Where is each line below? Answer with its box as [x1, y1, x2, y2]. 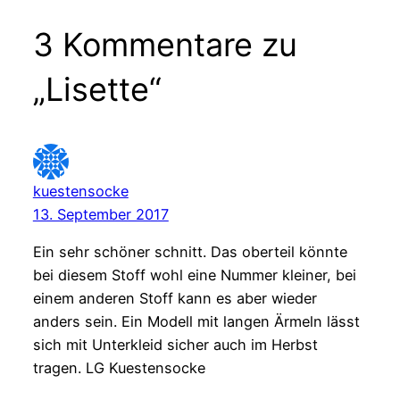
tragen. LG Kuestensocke [32, 358, 205, 377]
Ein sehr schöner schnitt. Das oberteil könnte [32, 242, 347, 261]
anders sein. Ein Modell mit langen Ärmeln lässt [32, 312, 360, 330]
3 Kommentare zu [32, 24, 297, 64]
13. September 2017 [32, 204, 169, 223]
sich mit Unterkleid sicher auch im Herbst [32, 335, 318, 354]
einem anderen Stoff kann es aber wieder [32, 288, 317, 307]
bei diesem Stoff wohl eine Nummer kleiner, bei [32, 265, 356, 284]
